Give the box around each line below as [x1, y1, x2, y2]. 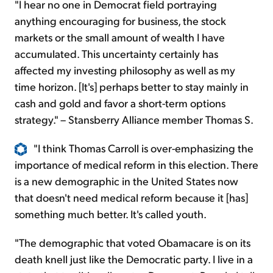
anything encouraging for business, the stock [15, 13, 226, 27]
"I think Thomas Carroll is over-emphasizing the [34, 140, 253, 155]
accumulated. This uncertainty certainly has [15, 46, 218, 60]
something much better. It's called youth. [15, 207, 207, 221]
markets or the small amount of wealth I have [15, 29, 225, 44]
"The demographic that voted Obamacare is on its [15, 235, 250, 250]
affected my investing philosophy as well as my [15, 62, 235, 77]
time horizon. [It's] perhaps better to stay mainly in [15, 79, 249, 93]
